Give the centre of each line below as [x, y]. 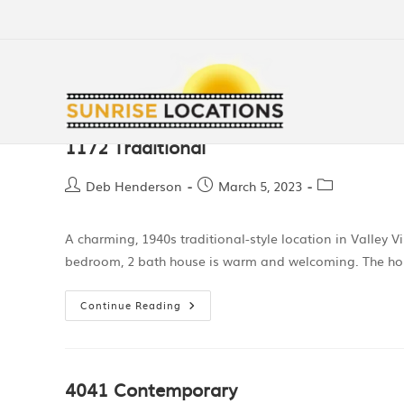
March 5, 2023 [260, 186]
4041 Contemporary [151, 389]
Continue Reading [131, 305]
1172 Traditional [135, 146]
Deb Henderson [134, 186]
